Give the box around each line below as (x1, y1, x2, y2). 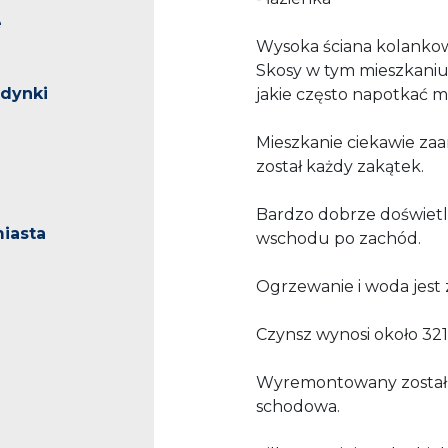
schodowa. (256, 397, 340, 417)
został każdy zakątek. (256, 157, 428, 177)
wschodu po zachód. (256, 229, 425, 249)
